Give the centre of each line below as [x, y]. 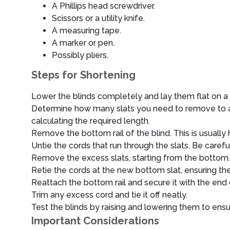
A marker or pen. [83, 43]
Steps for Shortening [83, 75]
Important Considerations [95, 221]
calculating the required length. [91, 121]
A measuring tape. [87, 31]
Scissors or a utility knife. [98, 18]
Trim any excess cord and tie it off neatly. [109, 195]
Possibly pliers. [80, 55]
